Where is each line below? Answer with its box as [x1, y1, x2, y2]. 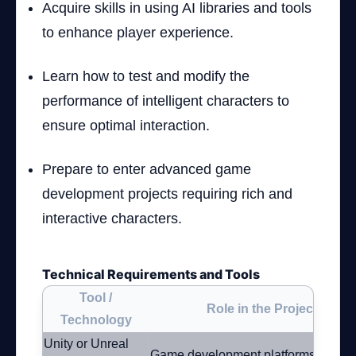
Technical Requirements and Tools [42, 266, 260, 282]
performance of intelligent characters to [42, 93, 289, 109]
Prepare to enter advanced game [42, 161, 251, 177]
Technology [60, 313, 132, 327]
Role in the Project [207, 302, 317, 315]
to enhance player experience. [42, 25, 234, 41]
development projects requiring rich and [42, 186, 292, 202]
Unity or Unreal [44, 337, 129, 350]
